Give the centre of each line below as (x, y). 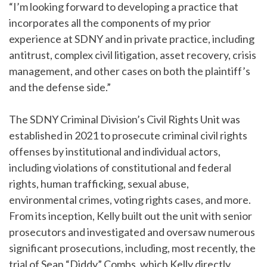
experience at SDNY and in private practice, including (132, 39)
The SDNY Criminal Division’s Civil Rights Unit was (125, 119)
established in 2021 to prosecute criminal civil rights (128, 135)
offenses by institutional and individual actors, (115, 151)
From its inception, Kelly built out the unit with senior (131, 216)
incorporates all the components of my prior (110, 23)
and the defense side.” (60, 87)
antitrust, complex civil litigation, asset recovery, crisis (133, 55)
